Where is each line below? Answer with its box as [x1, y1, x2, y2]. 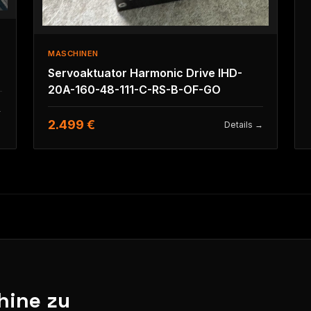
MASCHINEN [48, 48, 99, 58]
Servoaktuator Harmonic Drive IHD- [48, 65, 218, 80]
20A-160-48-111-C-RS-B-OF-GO [48, 82, 221, 96]
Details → [224, 119, 263, 130]
